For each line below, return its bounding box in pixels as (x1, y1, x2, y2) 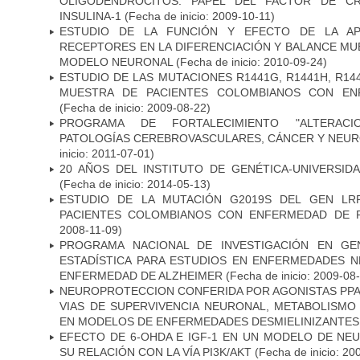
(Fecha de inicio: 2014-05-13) (59, 177, 211, 190)
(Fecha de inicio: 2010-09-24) (173, 55, 327, 68)
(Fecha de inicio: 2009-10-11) (125, 9, 275, 22)
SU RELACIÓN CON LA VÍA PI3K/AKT (59, 345, 252, 358)
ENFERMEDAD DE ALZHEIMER (59, 268, 223, 282)
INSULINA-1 (59, 9, 125, 22)
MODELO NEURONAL (59, 55, 173, 68)
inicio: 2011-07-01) (59, 146, 154, 160)
